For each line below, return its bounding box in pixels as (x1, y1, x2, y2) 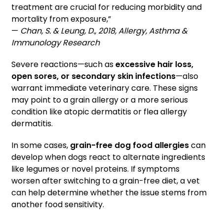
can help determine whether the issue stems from (11, 187, 207, 199)
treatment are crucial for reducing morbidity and (11, 1, 202, 13)
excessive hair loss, (115, 59, 193, 71)
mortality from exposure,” (11, 13, 111, 25)
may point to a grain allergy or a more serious (11, 94, 188, 106)
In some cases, (11, 140, 70, 151)
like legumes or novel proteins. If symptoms (11, 163, 180, 175)
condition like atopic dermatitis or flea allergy (11, 106, 187, 118)
